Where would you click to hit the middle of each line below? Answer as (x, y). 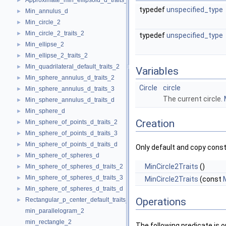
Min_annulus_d (47, 11)
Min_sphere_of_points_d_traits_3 (71, 133)
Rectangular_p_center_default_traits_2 (79, 200)
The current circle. (193, 99)
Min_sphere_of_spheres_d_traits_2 (74, 166)
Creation (155, 124)
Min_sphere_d (45, 111)
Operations (161, 202)
